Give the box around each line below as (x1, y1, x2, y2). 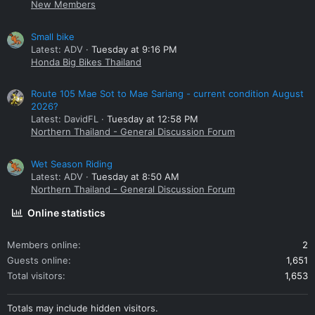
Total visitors (7, 270, 63, 282)
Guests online (7, 255, 68, 266)
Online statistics (27, 207, 106, 219)
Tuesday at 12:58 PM (107, 113, 198, 125)
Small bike (31, 30, 75, 42)
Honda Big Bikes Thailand (31, 56, 141, 67)
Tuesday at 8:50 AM (91, 171, 179, 183)
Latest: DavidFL (31, 113, 98, 125)
